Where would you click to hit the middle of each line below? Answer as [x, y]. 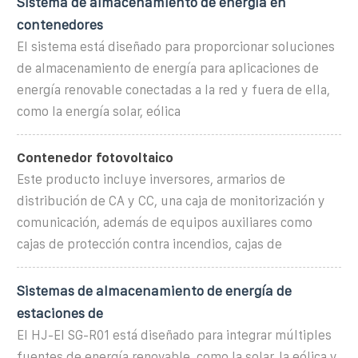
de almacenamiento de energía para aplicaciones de [168, 68]
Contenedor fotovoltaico [95, 157]
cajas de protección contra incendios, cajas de [149, 244]
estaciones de [60, 313]
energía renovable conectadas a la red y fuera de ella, [173, 89]
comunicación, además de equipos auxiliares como [165, 222]
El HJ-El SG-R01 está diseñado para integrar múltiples [174, 335]
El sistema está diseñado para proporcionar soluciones [176, 46]
